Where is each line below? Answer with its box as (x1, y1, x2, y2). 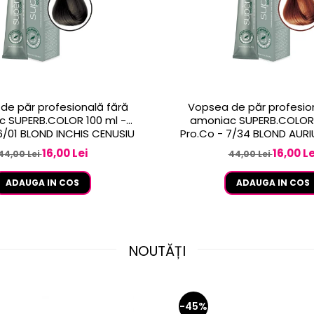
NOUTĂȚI (128, 241, 186, 261)
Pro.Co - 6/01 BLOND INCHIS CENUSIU (20, 126, 135, 142)
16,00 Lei (41, 146, 88, 161)
